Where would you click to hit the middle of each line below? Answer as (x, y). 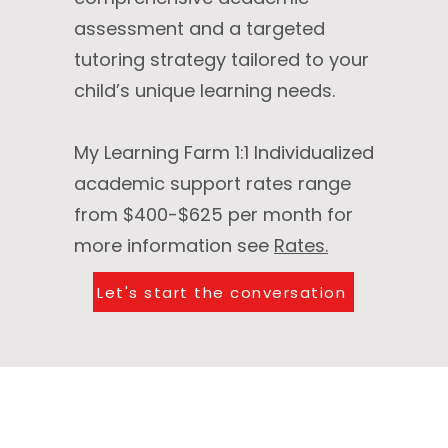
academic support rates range (212, 183)
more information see (174, 245)
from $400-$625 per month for (213, 214)
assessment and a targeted (199, 28)
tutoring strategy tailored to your (221, 59)
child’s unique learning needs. (204, 90)
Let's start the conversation (221, 292)
